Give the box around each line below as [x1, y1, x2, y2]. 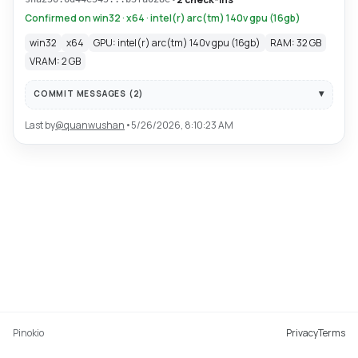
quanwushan [64, 118, 125, 132]
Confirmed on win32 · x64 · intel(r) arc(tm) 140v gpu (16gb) [25, 11, 300, 25]
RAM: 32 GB [270, 36, 321, 50]
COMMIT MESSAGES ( [34, 87, 133, 99]
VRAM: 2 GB [30, 54, 81, 68]
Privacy [286, 326, 318, 340]
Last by [25, 118, 55, 132]
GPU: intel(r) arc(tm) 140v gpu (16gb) [93, 36, 261, 50]
